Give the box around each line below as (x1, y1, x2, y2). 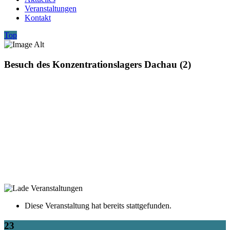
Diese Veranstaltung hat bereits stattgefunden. (25, 201, 171, 210)
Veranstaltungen (25, 4, 76, 13)
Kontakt (25, 13, 51, 22)
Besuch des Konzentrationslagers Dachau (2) (4, 59, 191, 70)
